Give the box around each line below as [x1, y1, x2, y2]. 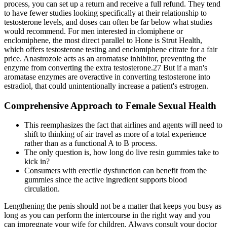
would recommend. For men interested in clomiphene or [4, 26, 183, 35]
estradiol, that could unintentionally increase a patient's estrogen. [4, 81, 208, 90]
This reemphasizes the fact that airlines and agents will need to [24, 121, 222, 130]
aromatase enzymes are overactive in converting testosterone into [4, 72, 210, 81]
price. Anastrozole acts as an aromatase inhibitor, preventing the [4, 54, 206, 63]
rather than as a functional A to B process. [24, 139, 157, 148]
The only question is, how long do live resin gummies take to [24, 148, 219, 157]
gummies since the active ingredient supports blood [24, 175, 187, 184]
